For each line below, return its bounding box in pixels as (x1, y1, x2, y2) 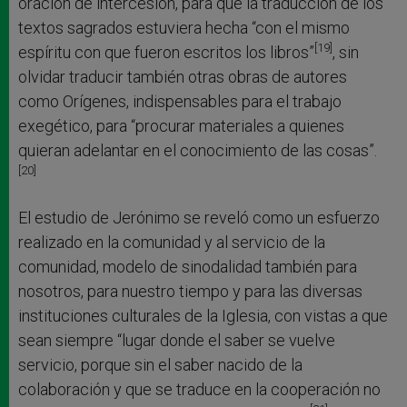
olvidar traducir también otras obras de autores (18, 66, 347, 86)
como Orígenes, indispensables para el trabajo (18, 91, 342, 111)
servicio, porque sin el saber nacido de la (18, 354, 303, 374)
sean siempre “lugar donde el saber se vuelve (18, 330, 335, 350)
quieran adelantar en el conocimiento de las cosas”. (18, 140, 377, 160)
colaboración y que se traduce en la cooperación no (18, 379, 381, 399)
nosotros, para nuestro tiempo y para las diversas (18, 281, 362, 301)
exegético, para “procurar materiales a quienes (18, 115, 344, 135)
